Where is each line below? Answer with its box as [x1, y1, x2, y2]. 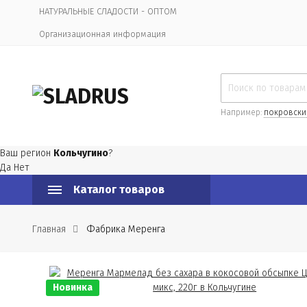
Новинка [53, 282, 93, 293]
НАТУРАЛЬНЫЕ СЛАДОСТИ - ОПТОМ [39, 6, 177, 16]
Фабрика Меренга [86, 223, 165, 235]
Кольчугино [53, 147, 108, 159]
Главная [32, 223, 66, 235]
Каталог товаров [73, 183, 164, 196]
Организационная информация [39, 29, 166, 39]
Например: [221, 108, 264, 117]
